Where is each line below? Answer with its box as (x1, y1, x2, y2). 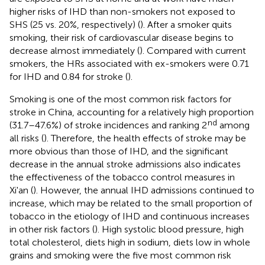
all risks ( (9, 132, 44, 144)
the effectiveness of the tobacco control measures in (9, 172, 235, 183)
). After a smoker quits (140, 19, 232, 31)
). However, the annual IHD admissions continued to (33, 185, 254, 196)
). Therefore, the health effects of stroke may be (44, 132, 246, 144)
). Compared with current (140, 45, 246, 57)
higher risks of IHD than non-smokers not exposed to (9, 6, 235, 18)
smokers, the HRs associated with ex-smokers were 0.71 (9, 58, 249, 70)
